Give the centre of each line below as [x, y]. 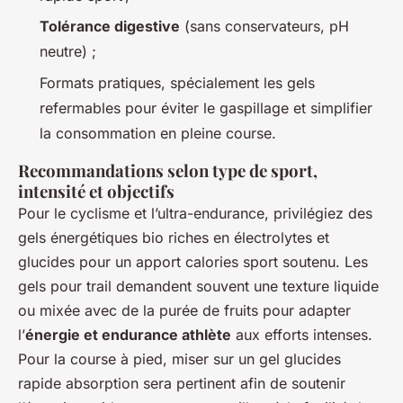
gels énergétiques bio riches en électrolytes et [174, 237]
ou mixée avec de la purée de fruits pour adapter [184, 310]
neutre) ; [68, 52]
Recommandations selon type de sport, [168, 170]
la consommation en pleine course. [158, 133]
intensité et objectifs [96, 191]
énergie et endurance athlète [128, 334]
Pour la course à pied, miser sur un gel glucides [179, 358]
